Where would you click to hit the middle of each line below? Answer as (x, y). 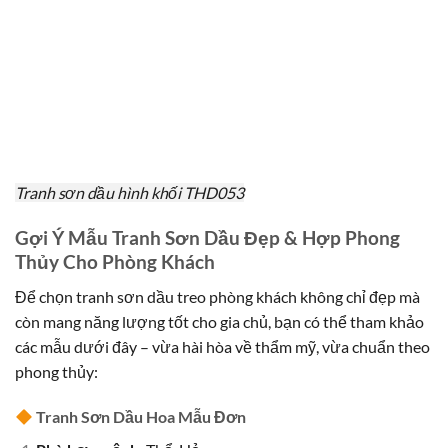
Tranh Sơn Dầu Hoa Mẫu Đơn (141, 417)
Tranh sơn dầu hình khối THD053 (129, 193)
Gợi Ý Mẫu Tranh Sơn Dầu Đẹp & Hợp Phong (207, 237)
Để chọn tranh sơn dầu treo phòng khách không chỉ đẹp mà (217, 296)
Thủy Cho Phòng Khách (115, 261)
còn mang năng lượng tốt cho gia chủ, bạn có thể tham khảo (219, 321)
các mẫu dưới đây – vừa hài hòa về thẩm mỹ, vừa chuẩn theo (222, 346)
